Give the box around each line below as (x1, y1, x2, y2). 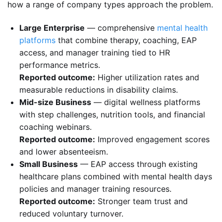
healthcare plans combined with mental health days (19, 171, 212, 182)
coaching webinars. (19, 122, 92, 132)
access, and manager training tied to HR (19, 48, 170, 58)
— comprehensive (85, 23, 157, 33)
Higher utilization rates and (95, 72, 199, 83)
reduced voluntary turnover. (19, 209, 123, 219)
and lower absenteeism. (19, 147, 108, 157)
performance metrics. (19, 60, 100, 70)
